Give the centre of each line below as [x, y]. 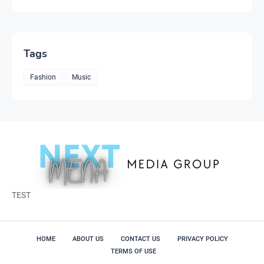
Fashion [43, 77]
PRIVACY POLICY [202, 239]
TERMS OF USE [133, 251]
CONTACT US [140, 239]
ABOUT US [88, 239]
